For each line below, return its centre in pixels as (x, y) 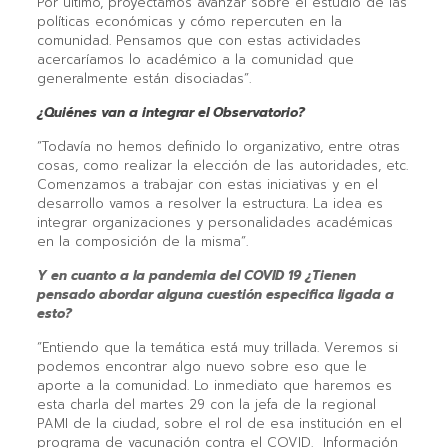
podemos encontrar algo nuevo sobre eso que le (201, 366)
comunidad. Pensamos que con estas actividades (198, 40)
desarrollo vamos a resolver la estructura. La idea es (209, 203)
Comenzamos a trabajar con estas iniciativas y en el (207, 184)
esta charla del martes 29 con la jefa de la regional (206, 404)
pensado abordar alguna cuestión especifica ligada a (215, 294)
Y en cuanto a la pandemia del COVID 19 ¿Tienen (196, 275)
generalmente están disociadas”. (143, 78)
